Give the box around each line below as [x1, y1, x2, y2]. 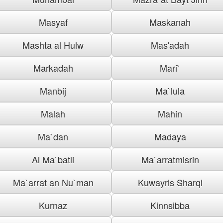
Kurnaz [39, 198, 67, 212]
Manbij [40, 84, 66, 97]
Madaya [154, 129, 186, 143]
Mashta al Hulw [22, 38, 84, 51]
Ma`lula [155, 84, 185, 97]
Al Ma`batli [32, 152, 74, 166]
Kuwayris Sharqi [137, 175, 203, 189]
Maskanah [149, 15, 191, 28]
